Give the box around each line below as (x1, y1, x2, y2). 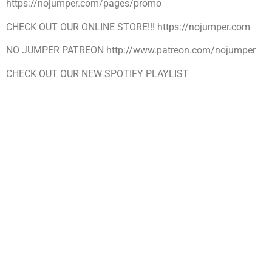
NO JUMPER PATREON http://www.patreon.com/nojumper (6, 44, 256, 56)
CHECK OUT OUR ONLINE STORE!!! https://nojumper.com (6, 21, 250, 33)
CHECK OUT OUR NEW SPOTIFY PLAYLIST (6, 67, 189, 80)
